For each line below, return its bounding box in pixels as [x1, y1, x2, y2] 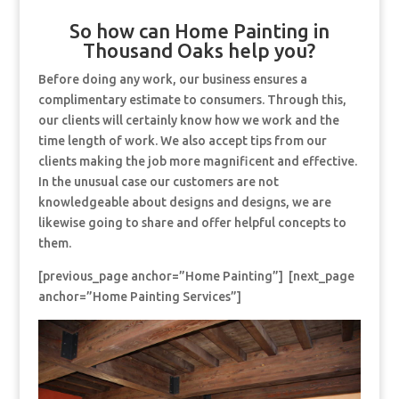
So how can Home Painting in [69, 20, 330, 43]
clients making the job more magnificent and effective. [37, 154, 357, 169]
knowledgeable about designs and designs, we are [37, 195, 331, 210]
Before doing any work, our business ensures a [37, 72, 307, 87]
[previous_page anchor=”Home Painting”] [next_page [37, 269, 354, 284]
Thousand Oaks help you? [83, 39, 316, 62]
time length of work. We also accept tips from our [37, 134, 327, 149]
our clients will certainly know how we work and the [37, 113, 339, 128]
